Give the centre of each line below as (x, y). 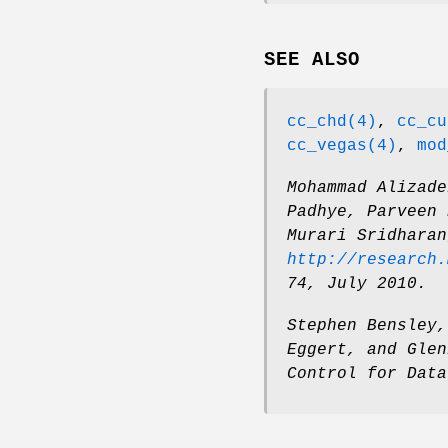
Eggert (317, 350)
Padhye (317, 212)
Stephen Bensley (362, 326)
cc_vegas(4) (342, 146)
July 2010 (372, 284)
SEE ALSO (312, 60)
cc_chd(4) (332, 122)
